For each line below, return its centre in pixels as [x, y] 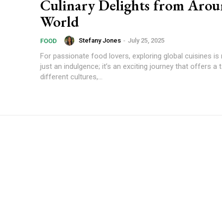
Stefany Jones [100, 40]
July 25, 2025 [146, 40]
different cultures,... [71, 77]
